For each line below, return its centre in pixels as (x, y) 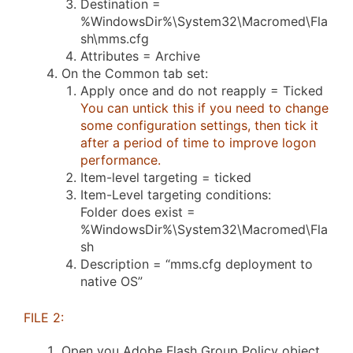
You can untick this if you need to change (204, 108)
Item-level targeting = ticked (166, 178)
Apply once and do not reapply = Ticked (202, 91)
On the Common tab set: (135, 74)
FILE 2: (44, 318)
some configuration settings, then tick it (199, 126)
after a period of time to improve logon (198, 143)
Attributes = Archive (140, 56)
